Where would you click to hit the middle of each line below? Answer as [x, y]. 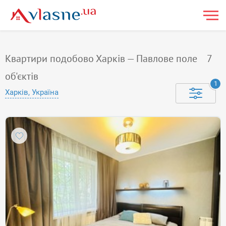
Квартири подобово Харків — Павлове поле [101, 59]
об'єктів [22, 76]
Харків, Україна [32, 92]
